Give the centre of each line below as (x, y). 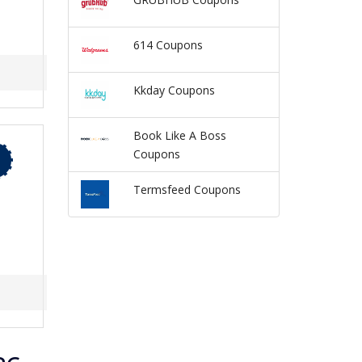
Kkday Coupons (174, 90)
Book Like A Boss (179, 135)
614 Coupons (168, 44)
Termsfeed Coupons (187, 189)
